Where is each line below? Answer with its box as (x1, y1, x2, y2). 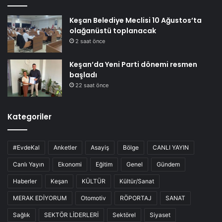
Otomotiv (81, 194, 106, 202)
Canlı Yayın (13, 160, 44, 168)
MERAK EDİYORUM (13, 194, 67, 202)
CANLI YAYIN (153, 143, 189, 151)
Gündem (157, 160, 180, 168)
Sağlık (13, 211, 30, 219)
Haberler (13, 177, 37, 185)
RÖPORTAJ (120, 194, 152, 202)
